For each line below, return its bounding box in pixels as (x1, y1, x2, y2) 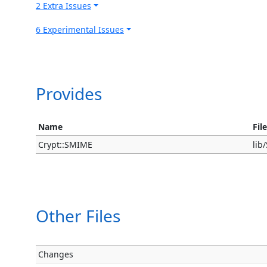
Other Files (36, 204, 120, 227)
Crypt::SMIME (38, 139, 93, 150)
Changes (38, 249, 74, 260)
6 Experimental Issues (36, 24, 124, 35)
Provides (36, 82, 102, 105)
